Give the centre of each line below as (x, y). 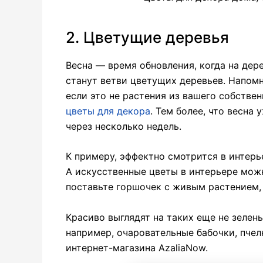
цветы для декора (108, 111)
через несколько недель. (124, 126)
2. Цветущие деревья (147, 37)
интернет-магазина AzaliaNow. (137, 247)
